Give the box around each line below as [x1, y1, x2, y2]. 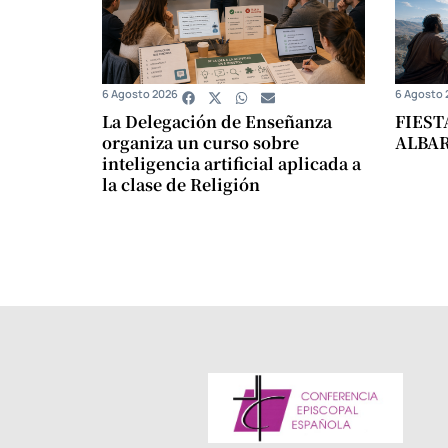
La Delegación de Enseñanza [102, 109, 332, 133]
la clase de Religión [102, 172, 260, 196]
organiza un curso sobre [102, 130, 299, 154]
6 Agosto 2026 [102, 85, 178, 101]
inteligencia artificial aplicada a [102, 151, 361, 175]
